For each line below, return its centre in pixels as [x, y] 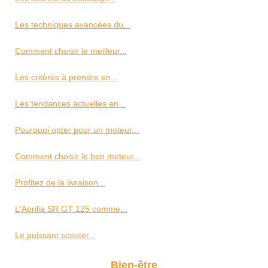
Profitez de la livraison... [60, 182]
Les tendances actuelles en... [70, 103]
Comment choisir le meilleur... [71, 51]
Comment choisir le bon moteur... [78, 156]
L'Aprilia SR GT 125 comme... [71, 209]
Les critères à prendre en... [66, 77]
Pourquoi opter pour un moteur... [77, 130]
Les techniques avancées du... [73, 25]
